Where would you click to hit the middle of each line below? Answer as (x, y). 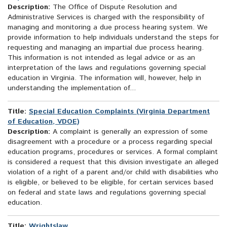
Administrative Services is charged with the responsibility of (106, 17)
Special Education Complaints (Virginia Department (119, 112)
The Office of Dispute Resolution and (113, 7)
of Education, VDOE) (44, 122)
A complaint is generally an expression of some (129, 132)
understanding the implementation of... (72, 88)
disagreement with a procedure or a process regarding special (110, 142)
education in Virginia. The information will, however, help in (104, 78)
